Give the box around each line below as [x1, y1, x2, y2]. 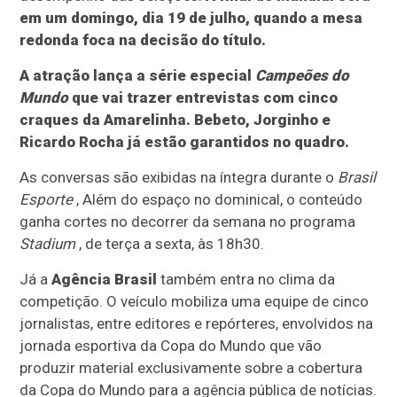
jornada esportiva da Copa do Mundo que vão [19, 337, 323, 355]
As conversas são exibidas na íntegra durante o [19, 168, 339, 187]
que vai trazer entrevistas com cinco [68, 89, 339, 107]
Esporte [19, 191, 74, 209]
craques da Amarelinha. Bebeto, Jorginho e [19, 111, 331, 129]
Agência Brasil [51, 270, 158, 289]
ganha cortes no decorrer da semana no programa [19, 213, 356, 231]
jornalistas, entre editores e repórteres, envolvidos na [19, 315, 374, 333]
